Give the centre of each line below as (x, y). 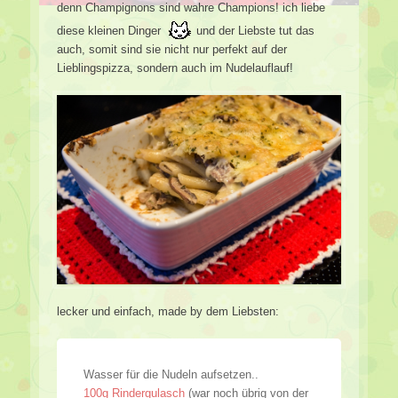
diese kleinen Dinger (111, 30)
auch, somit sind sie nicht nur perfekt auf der (172, 49)
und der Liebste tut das (254, 30)
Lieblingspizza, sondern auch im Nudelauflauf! (175, 68)
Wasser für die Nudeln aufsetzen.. (171, 375)
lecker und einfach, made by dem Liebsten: (168, 312)
